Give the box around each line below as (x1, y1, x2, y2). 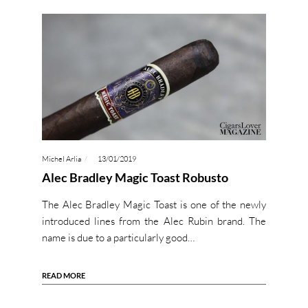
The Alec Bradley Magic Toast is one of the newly (41, 198, 267, 212)
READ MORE (41, 271, 85, 280)
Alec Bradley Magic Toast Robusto (41, 170, 228, 186)
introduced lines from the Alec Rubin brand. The (41, 214, 267, 228)
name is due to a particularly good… (41, 231, 195, 245)
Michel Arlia (41, 154, 81, 164)
